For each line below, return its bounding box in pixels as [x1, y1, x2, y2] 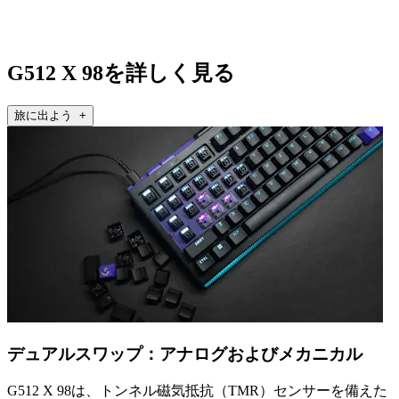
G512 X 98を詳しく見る [7, 61, 235, 85]
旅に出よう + [14, 108, 86, 122]
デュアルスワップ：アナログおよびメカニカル [7, 344, 362, 363]
